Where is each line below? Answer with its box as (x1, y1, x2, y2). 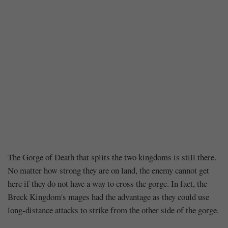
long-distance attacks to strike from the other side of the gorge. (8, 204, 219, 216)
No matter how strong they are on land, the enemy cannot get (8, 164, 209, 176)
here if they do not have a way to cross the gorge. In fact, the (8, 177, 207, 189)
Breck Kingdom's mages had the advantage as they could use (8, 190, 209, 203)
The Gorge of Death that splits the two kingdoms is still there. (8, 151, 216, 163)
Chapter (8, 149, 80, 175)
